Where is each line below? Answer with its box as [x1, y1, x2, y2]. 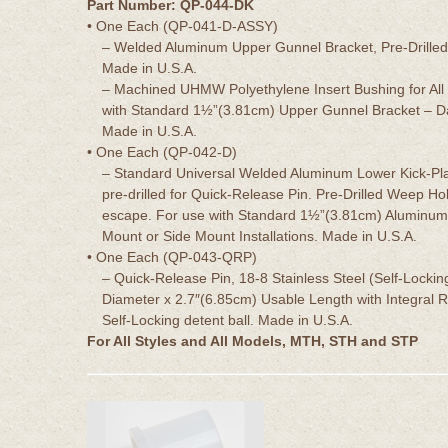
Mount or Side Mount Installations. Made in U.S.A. [102, 227, 417, 244]
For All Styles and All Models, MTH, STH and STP [87, 332, 418, 349]
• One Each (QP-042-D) [87, 143, 237, 160]
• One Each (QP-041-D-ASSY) [87, 17, 278, 34]
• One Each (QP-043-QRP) [87, 248, 257, 265]
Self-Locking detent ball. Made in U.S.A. [102, 311, 353, 328]
